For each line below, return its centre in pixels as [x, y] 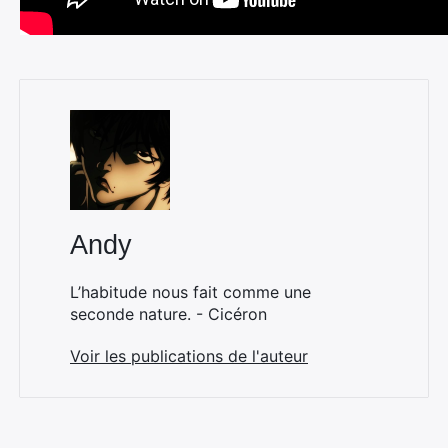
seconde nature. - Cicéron [168, 314]
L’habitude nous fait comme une [190, 292]
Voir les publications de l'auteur [189, 356]
